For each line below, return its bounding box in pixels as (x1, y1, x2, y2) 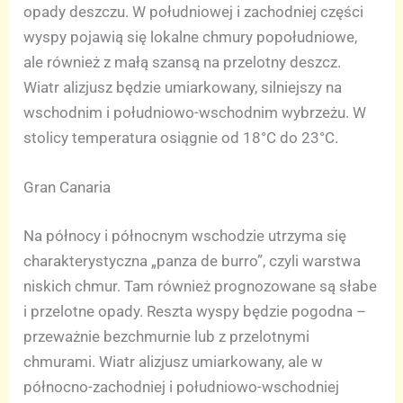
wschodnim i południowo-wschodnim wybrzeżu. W (23, 103, 367, 122)
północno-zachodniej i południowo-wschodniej (23, 377, 340, 396)
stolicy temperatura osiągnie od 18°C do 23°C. (23, 129, 339, 148)
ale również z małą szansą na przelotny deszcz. (23, 53, 342, 72)
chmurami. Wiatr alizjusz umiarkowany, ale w (23, 352, 324, 371)
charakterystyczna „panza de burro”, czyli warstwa (23, 251, 362, 270)
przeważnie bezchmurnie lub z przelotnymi (23, 327, 310, 345)
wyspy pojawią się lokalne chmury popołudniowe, (23, 28, 358, 47)
